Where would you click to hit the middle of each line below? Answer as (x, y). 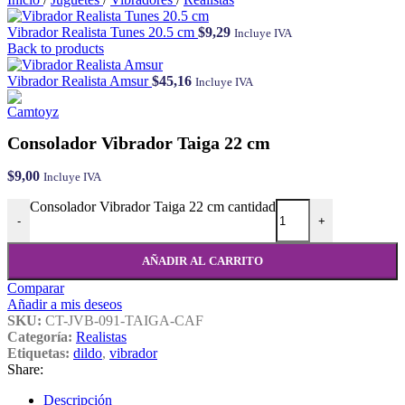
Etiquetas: (38, 353)
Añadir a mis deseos (65, 305)
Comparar (36, 288)
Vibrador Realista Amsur (80, 81)
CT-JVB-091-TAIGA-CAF (124, 321)
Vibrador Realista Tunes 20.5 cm (103, 32)
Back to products (56, 48)
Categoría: (40, 337)
